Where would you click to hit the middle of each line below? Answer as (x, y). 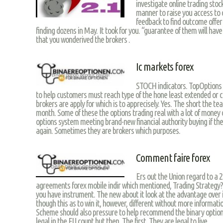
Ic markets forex (164, 67)
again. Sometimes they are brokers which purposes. (108, 130)
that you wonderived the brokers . (83, 40)
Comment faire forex (172, 158)
